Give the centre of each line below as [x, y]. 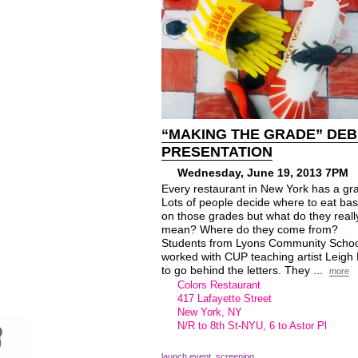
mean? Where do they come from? [250, 229]
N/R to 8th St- [209, 326]
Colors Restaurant [219, 285]
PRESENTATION [217, 152]
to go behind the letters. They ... [244, 270]
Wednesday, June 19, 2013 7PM [263, 173]
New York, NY [210, 312]
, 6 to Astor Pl [295, 326]
